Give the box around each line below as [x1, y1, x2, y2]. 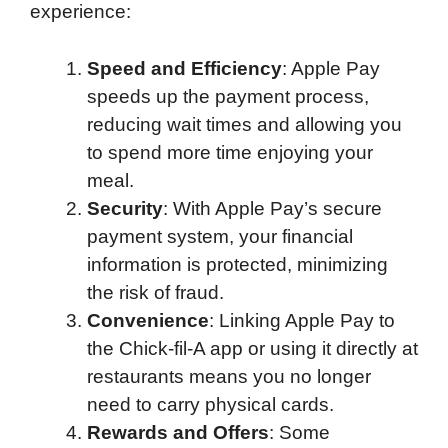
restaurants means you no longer [87, 365, 371, 387]
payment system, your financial [87, 225, 353, 247]
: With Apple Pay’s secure [163, 197, 382, 219]
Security [87, 197, 163, 219]
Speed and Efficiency [87, 57, 282, 79]
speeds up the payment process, [87, 85, 369, 107]
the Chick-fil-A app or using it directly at [87, 337, 418, 359]
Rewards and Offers [87, 421, 269, 443]
